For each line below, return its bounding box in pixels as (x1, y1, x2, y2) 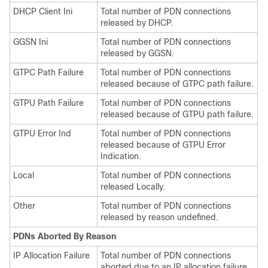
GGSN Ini (13, 37, 48, 47)
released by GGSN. (100, 48, 174, 58)
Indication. (100, 151, 141, 161)
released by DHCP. (100, 18, 173, 28)
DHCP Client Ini (13, 7, 72, 16)
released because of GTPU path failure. (100, 109, 254, 119)
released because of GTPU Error (100, 140, 226, 150)
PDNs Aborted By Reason (13, 232, 116, 241)
